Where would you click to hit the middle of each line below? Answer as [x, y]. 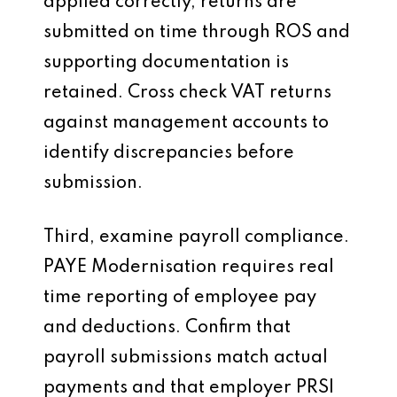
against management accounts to [186, 123]
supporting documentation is [166, 63]
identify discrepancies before [169, 153]
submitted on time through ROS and [197, 33]
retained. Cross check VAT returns [187, 93]
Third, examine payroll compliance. [196, 237]
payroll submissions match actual [186, 358]
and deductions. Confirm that [167, 328]
